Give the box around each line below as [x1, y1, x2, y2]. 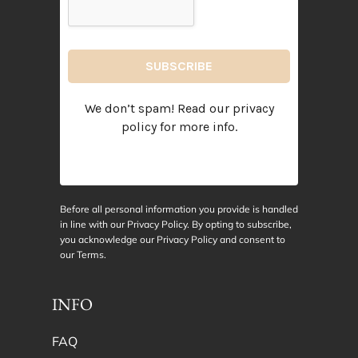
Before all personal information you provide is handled [60, 203, 298, 216]
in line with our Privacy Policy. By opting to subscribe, [60, 218, 292, 231]
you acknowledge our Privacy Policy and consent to [60, 233, 285, 246]
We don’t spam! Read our [84, 101, 233, 117]
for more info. [156, 119, 237, 135]
